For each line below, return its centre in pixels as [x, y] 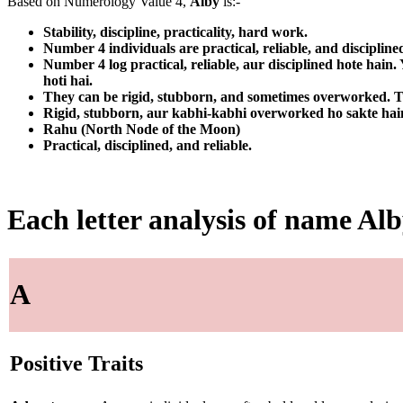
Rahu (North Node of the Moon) [142, 129]
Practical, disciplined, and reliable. [148, 145]
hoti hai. [68, 80]
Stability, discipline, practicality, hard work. [175, 31]
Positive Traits [76, 364]
